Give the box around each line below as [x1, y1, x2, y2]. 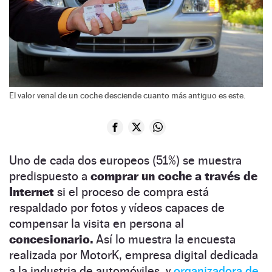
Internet [9, 184, 54, 199]
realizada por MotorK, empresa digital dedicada [9, 247, 258, 262]
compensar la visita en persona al [9, 216, 184, 231]
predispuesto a [9, 168, 87, 183]
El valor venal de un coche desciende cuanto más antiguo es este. [9, 90, 245, 100]
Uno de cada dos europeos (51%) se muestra [9, 152, 242, 168]
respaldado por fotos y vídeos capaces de [9, 200, 225, 215]
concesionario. [9, 231, 93, 246]
